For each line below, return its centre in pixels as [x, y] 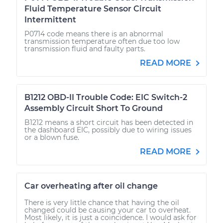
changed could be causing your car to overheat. [108, 210]
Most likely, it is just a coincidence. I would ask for [111, 217]
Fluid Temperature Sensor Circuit [93, 8]
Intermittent [50, 19]
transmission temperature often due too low [102, 41]
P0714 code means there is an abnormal [94, 34]
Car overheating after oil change [91, 186]
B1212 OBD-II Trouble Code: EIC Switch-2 [106, 97]
